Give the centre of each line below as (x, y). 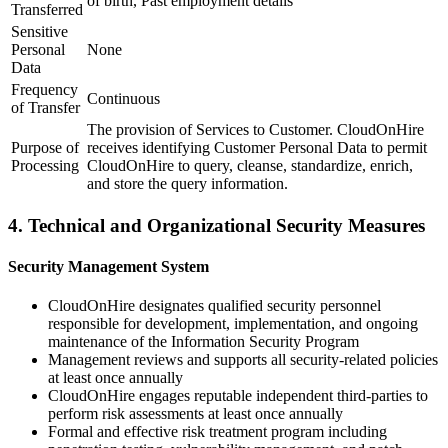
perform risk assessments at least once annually (195, 414)
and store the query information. (187, 183)
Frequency (44, 89)
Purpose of (45, 147)
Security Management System (108, 266)
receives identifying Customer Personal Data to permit (257, 147)
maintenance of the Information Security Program (203, 342)
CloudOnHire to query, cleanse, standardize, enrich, (250, 165)
